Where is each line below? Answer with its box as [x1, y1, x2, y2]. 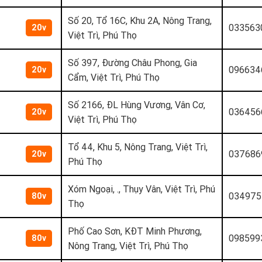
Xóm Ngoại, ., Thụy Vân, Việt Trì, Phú [68, 182, 215, 195]
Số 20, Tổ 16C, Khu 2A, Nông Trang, [68, 14, 212, 26]
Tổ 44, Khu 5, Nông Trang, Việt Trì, [68, 140, 208, 153]
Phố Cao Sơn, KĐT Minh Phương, [68, 225, 202, 237]
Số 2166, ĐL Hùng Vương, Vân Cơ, [68, 98, 205, 111]
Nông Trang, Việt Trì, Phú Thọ [68, 239, 188, 251]
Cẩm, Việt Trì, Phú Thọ [68, 71, 160, 83]
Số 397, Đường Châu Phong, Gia [68, 56, 197, 68]
